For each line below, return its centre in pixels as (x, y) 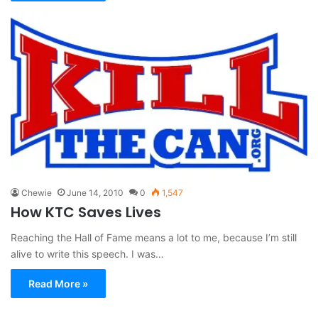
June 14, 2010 (95, 193)
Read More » (58, 284)
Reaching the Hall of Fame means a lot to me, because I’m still (154, 238)
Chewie (37, 193)
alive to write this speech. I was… (87, 254)
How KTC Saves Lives (86, 213)
